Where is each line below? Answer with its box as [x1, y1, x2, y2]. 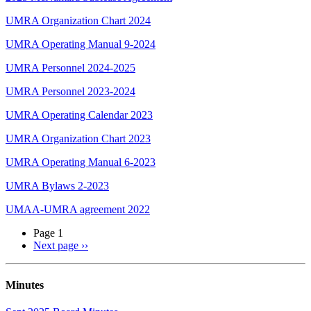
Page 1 [33, 226, 63, 239]
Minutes [6, 278, 44, 291]
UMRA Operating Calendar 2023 [6, 108, 153, 121]
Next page [33, 239, 78, 251]
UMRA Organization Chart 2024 [6, 14, 151, 26]
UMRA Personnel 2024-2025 [6, 61, 135, 74]
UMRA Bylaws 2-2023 [6, 179, 109, 192]
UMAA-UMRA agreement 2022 [6, 203, 150, 215]
